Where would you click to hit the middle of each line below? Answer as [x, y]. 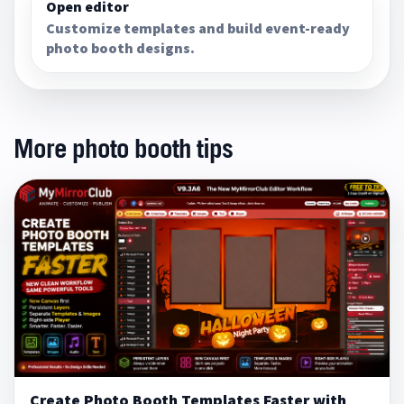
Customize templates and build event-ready [198, 28]
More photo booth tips [123, 149]
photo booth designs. [121, 47]
